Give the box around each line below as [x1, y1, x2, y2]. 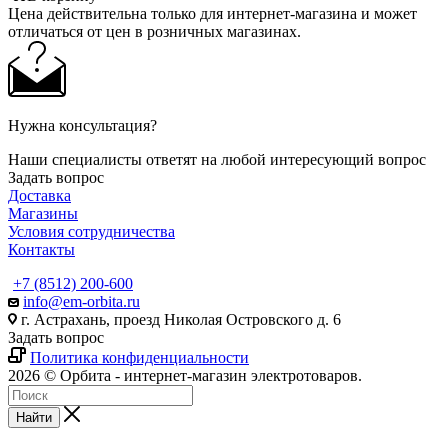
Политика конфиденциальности [30, 348, 249, 366]
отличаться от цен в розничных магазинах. [8, 22, 301, 40]
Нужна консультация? [8, 116, 157, 134]
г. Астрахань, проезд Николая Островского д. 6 [17, 310, 341, 328]
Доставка [8, 186, 71, 204]
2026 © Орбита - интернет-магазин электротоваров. [8, 366, 362, 384]
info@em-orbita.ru [23, 292, 140, 310]
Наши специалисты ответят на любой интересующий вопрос [8, 150, 426, 168]
